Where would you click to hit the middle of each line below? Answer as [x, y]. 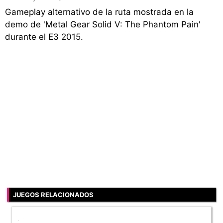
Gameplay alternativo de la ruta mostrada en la [99, 12]
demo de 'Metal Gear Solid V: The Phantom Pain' [103, 25]
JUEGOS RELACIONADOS [53, 195]
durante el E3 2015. [44, 37]
